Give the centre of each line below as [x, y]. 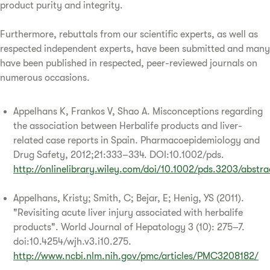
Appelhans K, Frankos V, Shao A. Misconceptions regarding [138, 111]
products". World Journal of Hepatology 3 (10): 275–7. [129, 227]
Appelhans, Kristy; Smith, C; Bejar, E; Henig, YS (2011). [129, 198]
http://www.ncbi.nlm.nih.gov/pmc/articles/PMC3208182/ [136, 256]
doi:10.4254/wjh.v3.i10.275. [72, 241]
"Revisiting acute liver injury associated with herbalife [128, 212]
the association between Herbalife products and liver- [128, 126]
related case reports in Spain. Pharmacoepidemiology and [137, 140]
